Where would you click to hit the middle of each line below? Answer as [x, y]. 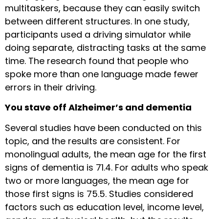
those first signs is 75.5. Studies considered [99, 194]
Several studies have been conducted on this [103, 128]
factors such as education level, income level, [104, 207]
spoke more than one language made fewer [102, 74]
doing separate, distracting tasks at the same [105, 47]
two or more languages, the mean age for [97, 180]
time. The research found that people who [97, 61]
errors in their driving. [51, 87]
